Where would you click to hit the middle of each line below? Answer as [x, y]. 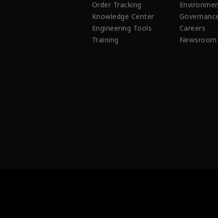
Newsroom [198, 39]
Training [105, 39]
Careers [193, 28]
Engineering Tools [122, 28]
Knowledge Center [123, 16]
